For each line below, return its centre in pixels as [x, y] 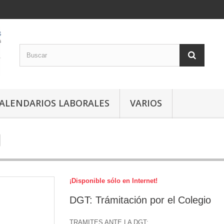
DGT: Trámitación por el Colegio [140, 200]
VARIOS [146, 103]
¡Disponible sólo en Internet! [113, 181]
